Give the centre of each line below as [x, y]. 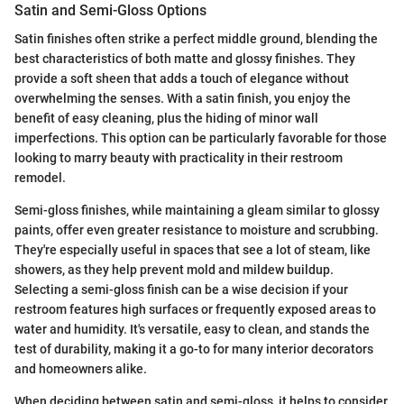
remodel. [40, 177]
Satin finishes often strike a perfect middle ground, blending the [196, 38]
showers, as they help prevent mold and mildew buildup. [174, 269]
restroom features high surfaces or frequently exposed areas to [195, 309]
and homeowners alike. [81, 368]
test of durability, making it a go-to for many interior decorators [194, 349]
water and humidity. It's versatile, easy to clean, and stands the [192, 329]
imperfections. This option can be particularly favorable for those [201, 138]
